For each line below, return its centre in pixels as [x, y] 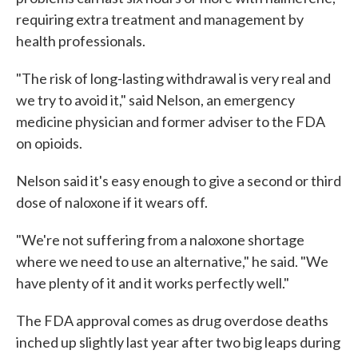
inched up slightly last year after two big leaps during [178, 342]
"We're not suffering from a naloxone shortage [160, 240]
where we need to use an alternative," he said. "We [172, 261]
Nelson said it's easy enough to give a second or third [179, 181]
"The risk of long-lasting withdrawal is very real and [173, 78]
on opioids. [49, 143]
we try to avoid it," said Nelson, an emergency [155, 100]
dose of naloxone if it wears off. [112, 202]
